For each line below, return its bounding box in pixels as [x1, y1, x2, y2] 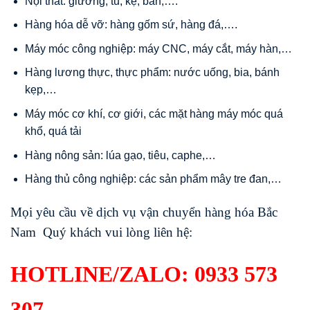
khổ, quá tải [24, 125, 82, 137]
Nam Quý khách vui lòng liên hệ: [10, 224, 192, 239]
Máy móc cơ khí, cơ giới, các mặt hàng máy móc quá [24, 107, 283, 120]
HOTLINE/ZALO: [10, 261, 194, 286]
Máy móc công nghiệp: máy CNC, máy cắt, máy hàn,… [24, 42, 292, 55]
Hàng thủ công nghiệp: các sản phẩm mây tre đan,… [24, 173, 282, 185]
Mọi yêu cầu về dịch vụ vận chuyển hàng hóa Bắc [10, 204, 277, 219]
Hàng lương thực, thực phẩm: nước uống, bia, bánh [24, 66, 280, 79]
